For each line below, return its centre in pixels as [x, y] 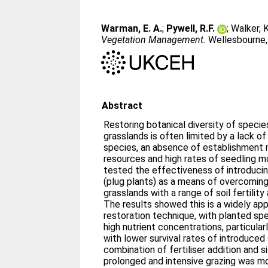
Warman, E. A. [132, 28]
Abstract [122, 105]
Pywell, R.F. [191, 28]
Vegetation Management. [154, 40]
